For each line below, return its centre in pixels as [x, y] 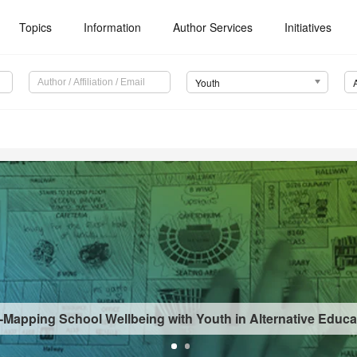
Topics [36, 27]
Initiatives [308, 27]
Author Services [213, 27]
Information [113, 27]
